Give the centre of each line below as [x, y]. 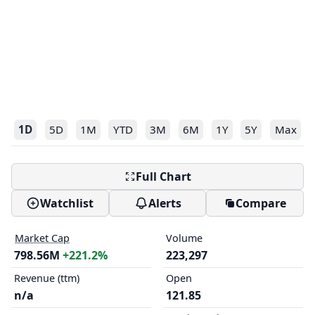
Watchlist [67, 203]
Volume [184, 238]
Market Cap [42, 238]
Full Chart [163, 176]
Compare [261, 203]
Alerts [165, 203]
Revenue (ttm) [47, 278]
